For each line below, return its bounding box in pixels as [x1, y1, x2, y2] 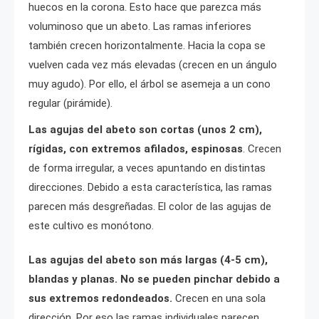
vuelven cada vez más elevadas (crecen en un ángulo [28, 58, 277, 72]
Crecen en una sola [172, 292, 266, 305]
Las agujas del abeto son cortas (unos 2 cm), [28, 123, 262, 137]
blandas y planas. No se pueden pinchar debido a [28, 273, 280, 286]
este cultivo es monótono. [28, 219, 154, 233]
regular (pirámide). [28, 97, 113, 110]
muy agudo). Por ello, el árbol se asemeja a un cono [28, 78, 271, 91]
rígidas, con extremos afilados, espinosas [28, 142, 243, 156]
